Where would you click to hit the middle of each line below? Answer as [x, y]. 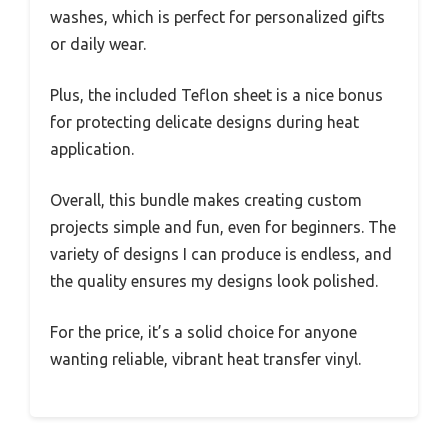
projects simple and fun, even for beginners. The [223, 227]
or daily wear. [98, 44]
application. [92, 149]
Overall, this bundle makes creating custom [206, 200]
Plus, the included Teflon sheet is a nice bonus [216, 95]
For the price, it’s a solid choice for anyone [203, 332]
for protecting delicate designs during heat [204, 122]
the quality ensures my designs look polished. [214, 281]
